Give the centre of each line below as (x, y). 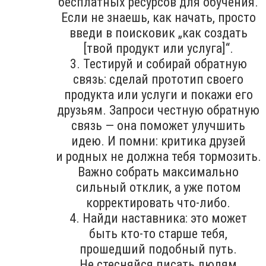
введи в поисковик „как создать (158, 33)
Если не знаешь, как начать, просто (158, 17)
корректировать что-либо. (158, 202)
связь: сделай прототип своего (158, 79)
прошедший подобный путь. (158, 249)
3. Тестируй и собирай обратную (158, 64)
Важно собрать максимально (158, 172)
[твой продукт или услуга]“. (158, 48)
